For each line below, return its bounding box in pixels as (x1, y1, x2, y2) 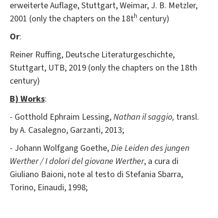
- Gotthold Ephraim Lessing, (10, 110, 113, 123)
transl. (174, 110, 199, 123)
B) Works (10, 92, 45, 105)
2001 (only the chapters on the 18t (10, 12, 134, 25)
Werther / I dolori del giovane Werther (10, 155, 144, 167)
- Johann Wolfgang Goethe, (10, 142, 111, 154)
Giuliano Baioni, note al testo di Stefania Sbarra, (10, 168, 183, 181)
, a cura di (144, 155, 179, 167)
